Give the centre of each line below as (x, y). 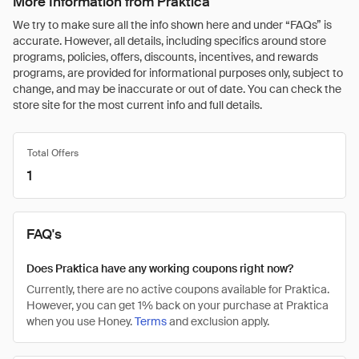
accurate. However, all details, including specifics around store (169, 41)
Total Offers (53, 153)
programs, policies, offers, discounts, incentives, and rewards (165, 57)
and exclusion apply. (218, 321)
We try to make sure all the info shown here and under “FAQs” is (172, 25)
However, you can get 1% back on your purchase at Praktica (177, 305)
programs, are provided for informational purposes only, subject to (178, 73)
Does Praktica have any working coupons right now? (160, 268)
